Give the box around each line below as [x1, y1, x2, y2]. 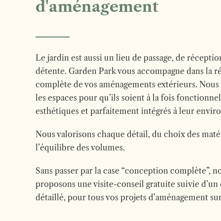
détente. [36, 66, 69, 76]
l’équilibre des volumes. [36, 143, 125, 152]
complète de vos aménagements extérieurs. [36, 79, 199, 89]
